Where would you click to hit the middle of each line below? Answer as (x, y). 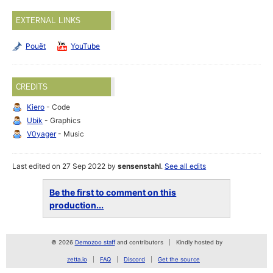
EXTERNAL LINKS (48, 20)
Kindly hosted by (199, 243)
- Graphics (62, 121)
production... (77, 205)
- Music (70, 134)
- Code (58, 107)
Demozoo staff (95, 243)
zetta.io (77, 260)
